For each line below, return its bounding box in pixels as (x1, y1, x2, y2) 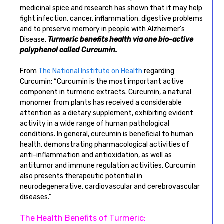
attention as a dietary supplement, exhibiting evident (19, 108, 193, 117)
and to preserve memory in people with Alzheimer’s (19, 24, 185, 33)
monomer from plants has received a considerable (19, 98, 182, 107)
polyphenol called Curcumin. (19, 45, 117, 54)
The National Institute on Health (38, 66, 142, 75)
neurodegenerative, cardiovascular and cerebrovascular (19, 182, 200, 191)
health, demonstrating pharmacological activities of (19, 140, 189, 149)
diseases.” (19, 192, 51, 201)
